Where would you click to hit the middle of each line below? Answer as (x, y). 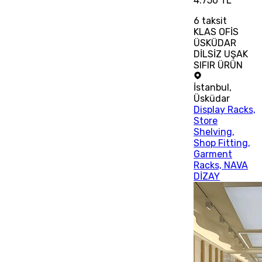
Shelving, (214, 132)
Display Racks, (225, 109)
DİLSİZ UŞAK (221, 54)
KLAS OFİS (216, 32)
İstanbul (212, 87)
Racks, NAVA (221, 165)
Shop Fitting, (222, 143)
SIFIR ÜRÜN (218, 65)
